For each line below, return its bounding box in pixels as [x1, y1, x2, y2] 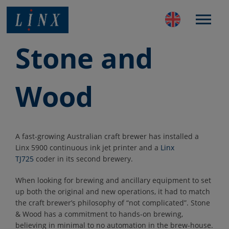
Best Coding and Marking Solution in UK [7, 38, 144, 48]
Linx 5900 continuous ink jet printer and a [15, 143, 161, 152]
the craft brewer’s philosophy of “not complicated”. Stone [15, 198, 210, 208]
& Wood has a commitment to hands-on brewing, [15, 209, 183, 219]
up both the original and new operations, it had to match [15, 187, 210, 196]
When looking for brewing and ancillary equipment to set [15, 175, 211, 185]
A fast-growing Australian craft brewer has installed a [15, 131, 199, 141]
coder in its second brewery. [34, 154, 133, 164]
